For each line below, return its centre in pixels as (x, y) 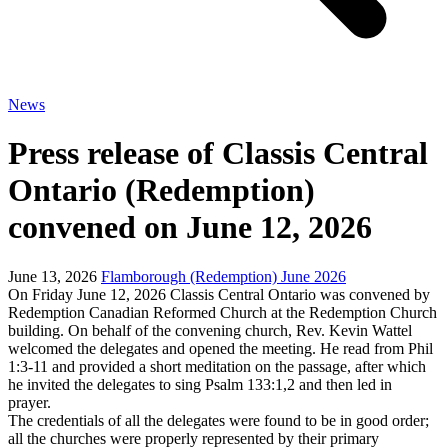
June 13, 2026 (52, 276)
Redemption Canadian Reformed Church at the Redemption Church (222, 312)
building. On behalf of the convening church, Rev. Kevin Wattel (210, 330)
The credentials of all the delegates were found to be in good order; (218, 420)
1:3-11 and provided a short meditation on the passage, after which (217, 366)
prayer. (31, 402)
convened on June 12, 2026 (190, 227)
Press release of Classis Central (218, 153)
